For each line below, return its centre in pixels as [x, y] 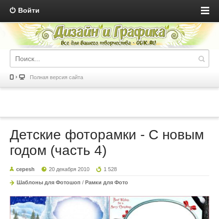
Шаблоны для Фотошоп [49, 183]
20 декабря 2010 [69, 169]
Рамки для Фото [107, 183]
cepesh [25, 169]
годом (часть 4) [58, 151]
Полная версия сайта [56, 77]
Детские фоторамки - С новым [107, 135]
